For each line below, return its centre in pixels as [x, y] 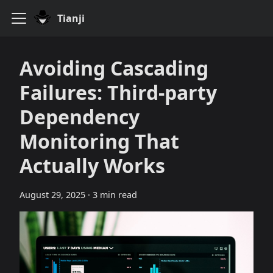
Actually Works [92, 165]
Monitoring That [99, 141]
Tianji [71, 18]
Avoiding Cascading [114, 68]
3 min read [115, 195]
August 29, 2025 [52, 195]
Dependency [80, 117]
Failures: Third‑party [118, 92]
